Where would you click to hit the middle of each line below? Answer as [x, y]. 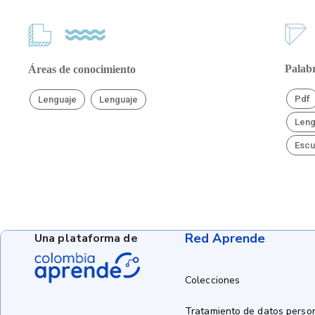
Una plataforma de [86, 238]
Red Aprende [225, 238]
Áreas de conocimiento [82, 69]
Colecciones [213, 280]
